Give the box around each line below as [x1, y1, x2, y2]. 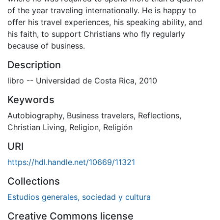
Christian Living [7, 122, 65, 132]
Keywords [7, 93, 55, 106]
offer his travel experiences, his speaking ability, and [7, 17, 202, 27]
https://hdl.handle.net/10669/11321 [7, 157, 135, 167]
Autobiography [7, 110, 62, 120]
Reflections [138, 110, 179, 120]
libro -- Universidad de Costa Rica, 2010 [7, 75, 157, 85]
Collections [7, 175, 60, 187]
